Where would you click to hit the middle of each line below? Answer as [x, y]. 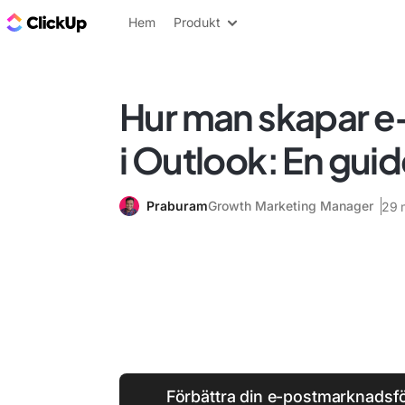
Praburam [177, 206]
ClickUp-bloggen [152, 22]
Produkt [197, 22]
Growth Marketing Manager [291, 206]
